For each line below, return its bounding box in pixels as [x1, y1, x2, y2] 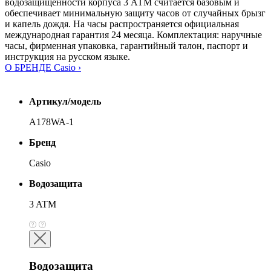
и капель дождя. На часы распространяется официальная [5, 19, 239, 30]
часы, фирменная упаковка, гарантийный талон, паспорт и [5, 41, 248, 51]
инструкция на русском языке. [5, 51, 130, 62]
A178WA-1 [29, 117, 74, 128]
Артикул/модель [29, 96, 101, 107]
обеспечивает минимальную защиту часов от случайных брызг [5, 8, 266, 19]
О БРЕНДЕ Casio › [5, 62, 81, 73]
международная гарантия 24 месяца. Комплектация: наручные [5, 30, 262, 41]
